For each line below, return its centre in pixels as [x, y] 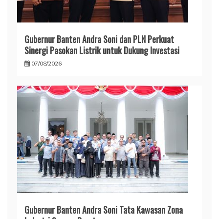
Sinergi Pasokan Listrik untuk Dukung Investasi [102, 51]
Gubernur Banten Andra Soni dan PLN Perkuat [99, 39]
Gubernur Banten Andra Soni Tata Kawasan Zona [104, 210]
